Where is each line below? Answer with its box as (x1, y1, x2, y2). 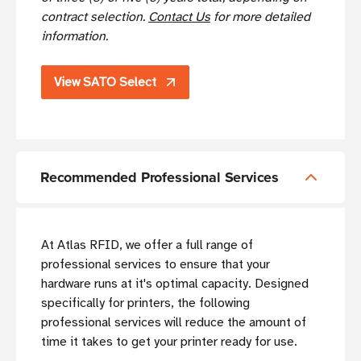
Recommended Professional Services (40, 167, 280, 189)
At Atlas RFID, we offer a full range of (41, 237, 253, 254)
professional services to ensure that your (41, 256, 270, 273)
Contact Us (148, 9, 210, 26)
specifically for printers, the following (41, 295, 250, 312)
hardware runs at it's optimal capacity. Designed (41, 276, 309, 293)
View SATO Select (54, 74, 156, 91)
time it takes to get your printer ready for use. (41, 334, 297, 351)
